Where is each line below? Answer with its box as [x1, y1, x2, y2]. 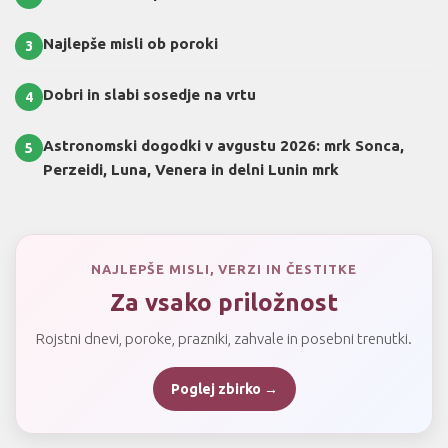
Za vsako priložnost [110, 289, 338, 317]
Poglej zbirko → [170, 381, 278, 398]
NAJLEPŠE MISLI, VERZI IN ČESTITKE [91, 262, 357, 277]
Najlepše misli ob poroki [43, 35, 218, 53]
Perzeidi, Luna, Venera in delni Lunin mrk [43, 161, 339, 179]
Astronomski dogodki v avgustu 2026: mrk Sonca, [43, 137, 404, 155]
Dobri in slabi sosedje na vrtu [43, 86, 256, 104]
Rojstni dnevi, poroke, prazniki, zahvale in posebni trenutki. [36, 330, 412, 348]
